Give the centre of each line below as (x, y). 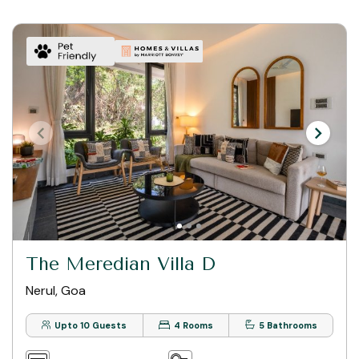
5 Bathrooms (288, 326)
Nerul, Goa (56, 291)
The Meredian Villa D (121, 264)
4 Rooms (194, 326)
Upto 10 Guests (91, 326)
